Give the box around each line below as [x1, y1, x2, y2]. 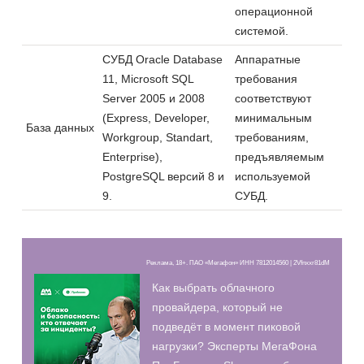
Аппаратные [235, 52, 301, 66]
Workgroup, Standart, [102, 130, 213, 144]
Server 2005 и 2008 [102, 91, 205, 105]
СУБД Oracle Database [102, 52, 223, 66]
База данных [26, 120, 94, 134]
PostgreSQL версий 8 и [102, 169, 224, 183]
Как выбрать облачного [152, 280, 275, 294]
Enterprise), [102, 149, 162, 163]
